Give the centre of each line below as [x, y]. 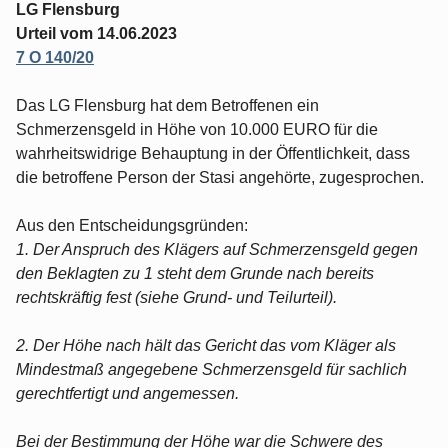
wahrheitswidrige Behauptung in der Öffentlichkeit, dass [213, 153]
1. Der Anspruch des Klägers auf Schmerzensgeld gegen [217, 249]
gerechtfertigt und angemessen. [127, 393]
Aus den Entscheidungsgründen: [132, 225]
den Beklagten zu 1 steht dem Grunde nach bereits [195, 273]
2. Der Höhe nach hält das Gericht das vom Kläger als [206, 345]
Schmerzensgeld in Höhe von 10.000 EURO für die [197, 129]
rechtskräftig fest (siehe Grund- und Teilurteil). [176, 297]
